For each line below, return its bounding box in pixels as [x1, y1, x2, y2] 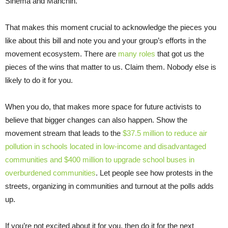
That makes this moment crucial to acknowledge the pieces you [5, 22, 216, 32]
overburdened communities [5, 168, 96, 177]
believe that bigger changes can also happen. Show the [5, 115, 187, 124]
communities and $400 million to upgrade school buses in [5, 155, 194, 164]
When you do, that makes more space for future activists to [5, 102, 201, 111]
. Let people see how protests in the [96, 168, 213, 177]
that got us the [155, 49, 204, 58]
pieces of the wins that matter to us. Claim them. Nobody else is [5, 62, 216, 71]
